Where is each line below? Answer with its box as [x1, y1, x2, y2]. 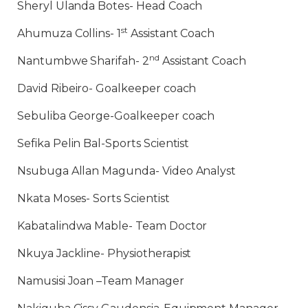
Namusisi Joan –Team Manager [17, 274, 184, 287]
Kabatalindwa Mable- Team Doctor [17, 219, 208, 232]
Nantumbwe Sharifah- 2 [17, 54, 149, 67]
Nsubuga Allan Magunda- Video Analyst [17, 164, 236, 177]
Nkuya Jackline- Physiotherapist [17, 247, 195, 260]
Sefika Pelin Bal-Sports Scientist [17, 137, 190, 150]
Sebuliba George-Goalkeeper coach [17, 109, 215, 122]
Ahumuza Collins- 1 [17, 27, 122, 40]
